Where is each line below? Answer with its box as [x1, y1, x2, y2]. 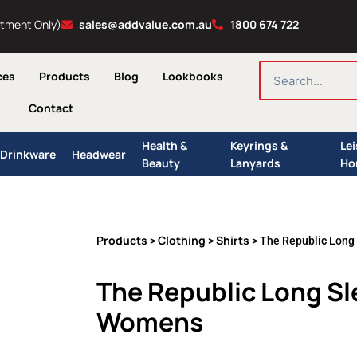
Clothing [158, 233, 206, 248]
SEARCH [259, 61, 298, 74]
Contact [28, 100, 73, 116]
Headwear [71, 146, 126, 162]
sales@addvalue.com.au [79, 17, 212, 32]
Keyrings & [230, 137, 288, 153]
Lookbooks [162, 69, 223, 84]
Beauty [141, 155, 180, 171]
